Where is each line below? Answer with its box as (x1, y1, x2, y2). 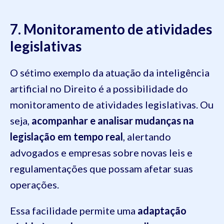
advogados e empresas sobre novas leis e (10, 146, 192, 159)
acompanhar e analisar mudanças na (31, 114, 194, 127)
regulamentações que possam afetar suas (10, 162, 193, 175)
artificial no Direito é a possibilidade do (10, 82, 188, 95)
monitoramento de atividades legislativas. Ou (10, 98, 213, 111)
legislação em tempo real (10, 130, 123, 143)
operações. (10, 178, 61, 191)
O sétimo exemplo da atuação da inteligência (10, 66, 209, 79)
